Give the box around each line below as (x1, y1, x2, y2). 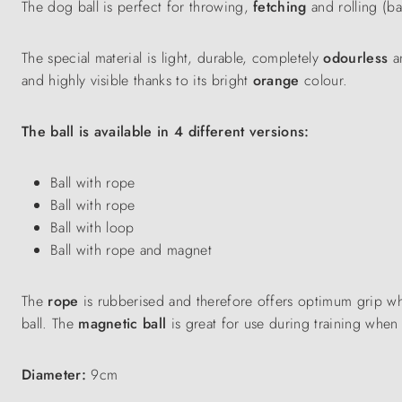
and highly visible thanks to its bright (22, 70, 253, 91)
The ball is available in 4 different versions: (22, 121, 310, 142)
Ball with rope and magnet (50, 240, 212, 260)
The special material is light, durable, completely (22, 48, 324, 68)
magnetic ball (78, 313, 171, 334)
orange (252, 70, 305, 91)
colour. (304, 70, 348, 91)
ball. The (22, 313, 79, 334)
